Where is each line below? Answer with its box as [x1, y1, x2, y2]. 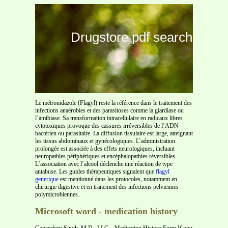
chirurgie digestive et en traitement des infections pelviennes [35, 183, 179, 190]
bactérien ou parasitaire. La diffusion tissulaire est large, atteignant [35, 130, 193, 137]
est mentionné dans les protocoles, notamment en [59, 176, 177, 183]
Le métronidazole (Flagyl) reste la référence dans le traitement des [35, 99, 192, 106]
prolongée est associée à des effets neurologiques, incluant [35, 145, 175, 152]
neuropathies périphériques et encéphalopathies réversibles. [35, 153, 177, 160]
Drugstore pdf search [71, 30, 192, 45]
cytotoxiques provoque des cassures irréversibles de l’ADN [35, 122, 179, 129]
